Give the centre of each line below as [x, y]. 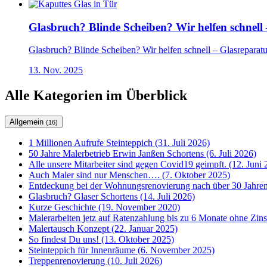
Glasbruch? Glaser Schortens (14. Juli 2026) [112, 197]
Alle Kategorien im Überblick [96, 96]
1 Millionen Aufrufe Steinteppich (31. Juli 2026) [119, 143]
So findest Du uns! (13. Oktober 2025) [101, 240]
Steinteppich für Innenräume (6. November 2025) [122, 250]
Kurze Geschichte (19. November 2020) [104, 207]
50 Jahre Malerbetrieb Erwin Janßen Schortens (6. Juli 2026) [142, 154]
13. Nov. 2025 [56, 70]
